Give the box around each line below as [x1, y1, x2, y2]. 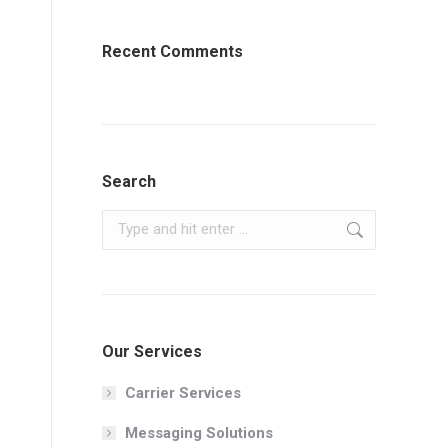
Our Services [102, 341, 202, 361]
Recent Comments [102, 41, 243, 61]
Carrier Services [125, 383, 241, 402]
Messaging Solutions [125, 423, 273, 442]
